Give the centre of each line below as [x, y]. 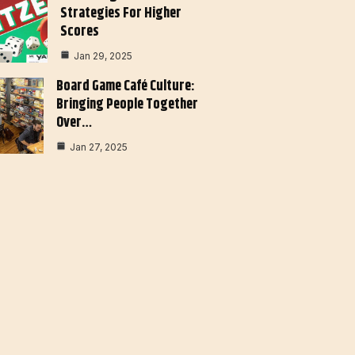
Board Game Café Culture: [125, 87]
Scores [80, 32]
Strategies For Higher [121, 14]
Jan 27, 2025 [98, 147]
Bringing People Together [127, 105]
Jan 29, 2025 [103, 56]
